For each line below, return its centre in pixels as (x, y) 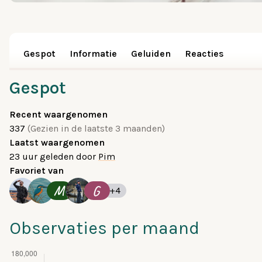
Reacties (204, 54)
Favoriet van (37, 170)
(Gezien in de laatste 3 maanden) (96, 128)
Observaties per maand (104, 228)
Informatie (93, 54)
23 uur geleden (43, 156)
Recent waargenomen (58, 114)
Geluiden (151, 54)
